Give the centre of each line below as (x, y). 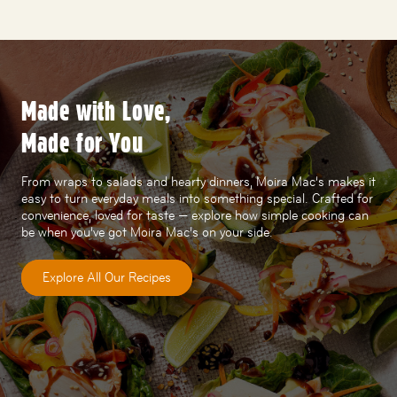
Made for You (83, 144)
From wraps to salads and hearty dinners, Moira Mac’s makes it (198, 182)
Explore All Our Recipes (107, 278)
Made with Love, (96, 112)
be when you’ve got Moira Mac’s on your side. (147, 233)
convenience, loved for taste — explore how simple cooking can (195, 216)
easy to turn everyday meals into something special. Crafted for (197, 199)
